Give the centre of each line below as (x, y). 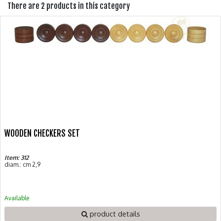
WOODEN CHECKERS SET (42, 133)
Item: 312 (17, 157)
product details (114, 213)
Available (17, 198)
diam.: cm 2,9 (22, 164)
